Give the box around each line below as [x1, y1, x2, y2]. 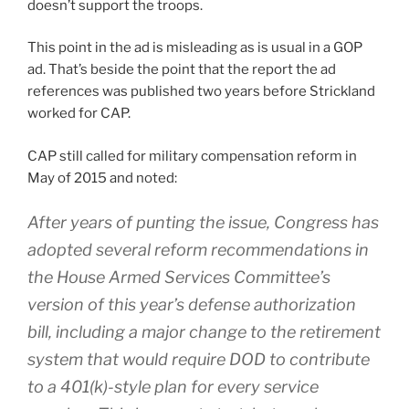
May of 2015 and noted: [27, 169, 177, 186]
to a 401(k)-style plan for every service [27, 377, 319, 397]
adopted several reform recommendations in [27, 240, 369, 260]
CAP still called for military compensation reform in [27, 147, 357, 164]
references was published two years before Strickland [27, 83, 375, 100]
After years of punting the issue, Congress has [27, 213, 379, 233]
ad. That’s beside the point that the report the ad [27, 61, 336, 79]
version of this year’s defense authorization [27, 295, 356, 315]
